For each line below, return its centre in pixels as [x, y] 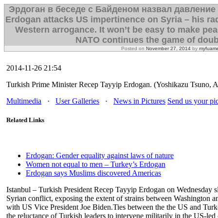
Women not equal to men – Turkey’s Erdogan [96, 164]
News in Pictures [139, 101]
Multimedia [24, 101]
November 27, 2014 [168, 48]
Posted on [134, 48]
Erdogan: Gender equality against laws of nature [100, 156]
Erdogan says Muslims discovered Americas [93, 173]
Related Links [25, 120]
